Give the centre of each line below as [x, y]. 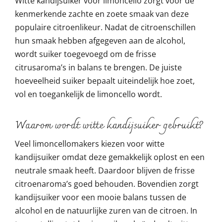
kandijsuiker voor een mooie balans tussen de [101, 197]
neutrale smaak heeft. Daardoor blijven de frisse [105, 170]
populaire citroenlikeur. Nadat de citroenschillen [105, 27]
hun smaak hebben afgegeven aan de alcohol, [100, 40]
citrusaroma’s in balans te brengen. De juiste [98, 67]
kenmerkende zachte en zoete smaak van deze [102, 14]
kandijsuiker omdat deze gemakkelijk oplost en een [110, 157]
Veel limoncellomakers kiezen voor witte [90, 143]
